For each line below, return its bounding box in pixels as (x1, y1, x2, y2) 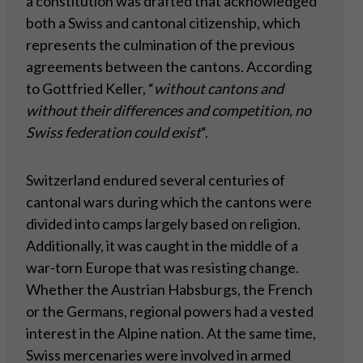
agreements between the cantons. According (26, 58, 312, 76)
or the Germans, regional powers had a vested (26, 302, 314, 321)
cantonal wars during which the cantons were (26, 193, 312, 211)
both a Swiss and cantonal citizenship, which (26, 14, 301, 32)
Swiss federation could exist (26, 123, 201, 142)
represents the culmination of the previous (26, 36, 295, 54)
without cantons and (154, 79, 284, 98)
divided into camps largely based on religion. (26, 215, 301, 233)
